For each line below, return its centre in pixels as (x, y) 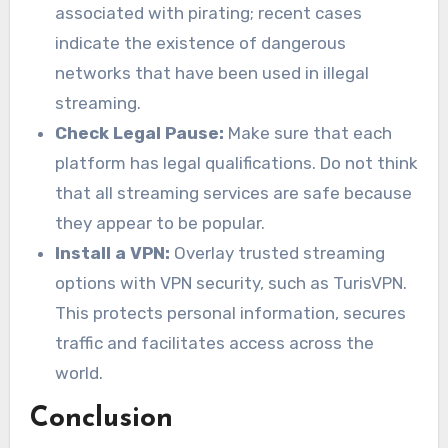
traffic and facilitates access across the (215, 342)
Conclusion (101, 418)
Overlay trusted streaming (278, 252)
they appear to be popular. (160, 222)
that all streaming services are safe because (234, 192)
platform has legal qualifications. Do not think (237, 162)
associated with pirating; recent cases (209, 12)
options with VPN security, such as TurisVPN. (231, 282)
